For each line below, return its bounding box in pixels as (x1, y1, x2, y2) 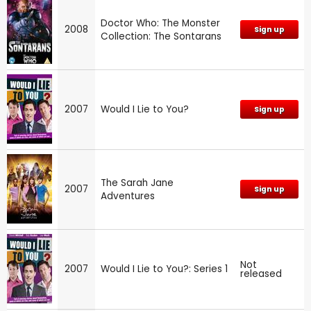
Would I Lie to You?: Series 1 (101, 262, 228, 276)
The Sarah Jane (101, 176, 174, 190)
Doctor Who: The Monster (101, 16, 220, 30)
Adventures (101, 189, 155, 203)
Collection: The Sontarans (101, 29, 221, 43)
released (240, 267, 282, 280)
